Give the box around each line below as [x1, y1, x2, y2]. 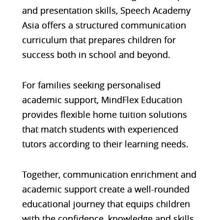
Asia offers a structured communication [22, 19, 186, 31]
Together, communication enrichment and [22, 168, 196, 180]
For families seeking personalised [22, 79, 161, 91]
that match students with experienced [22, 123, 178, 135]
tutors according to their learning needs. [22, 137, 189, 150]
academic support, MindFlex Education [22, 93, 182, 106]
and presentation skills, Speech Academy [22, 4, 191, 16]
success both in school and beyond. [22, 48, 170, 60]
